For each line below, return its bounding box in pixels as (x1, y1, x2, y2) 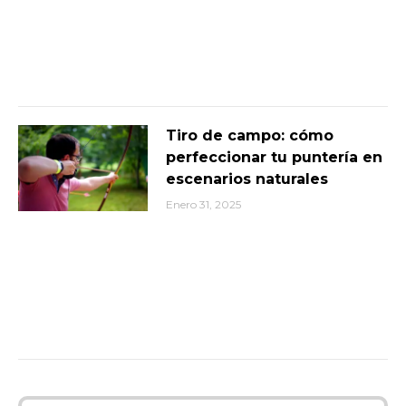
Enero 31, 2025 (165, 197, 241, 211)
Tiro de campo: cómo (165, 126, 333, 144)
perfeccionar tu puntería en (165, 148, 382, 166)
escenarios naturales (165, 169, 328, 188)
